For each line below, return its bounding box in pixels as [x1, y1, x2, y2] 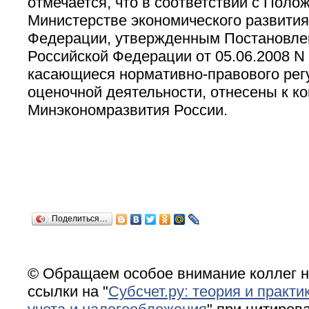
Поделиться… [51, 213, 108, 223]
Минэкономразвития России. [27, 101, 228, 119]
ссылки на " [27, 282, 108, 300]
